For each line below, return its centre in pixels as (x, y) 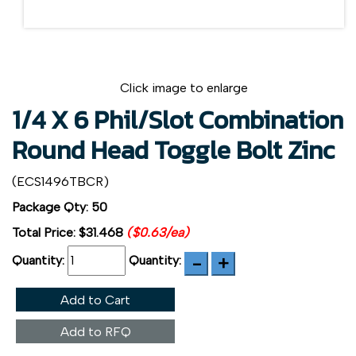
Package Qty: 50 (60, 207)
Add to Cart (95, 300)
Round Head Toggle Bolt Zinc (173, 150)
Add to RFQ (95, 331)
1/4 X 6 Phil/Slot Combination (178, 120)
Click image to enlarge (184, 87)
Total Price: (45, 232)
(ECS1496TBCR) (60, 181)
